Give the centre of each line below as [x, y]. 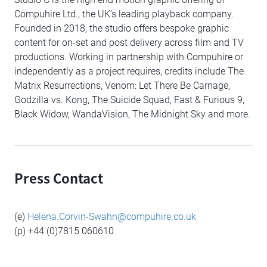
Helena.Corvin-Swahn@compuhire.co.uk [112, 217]
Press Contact [59, 178]
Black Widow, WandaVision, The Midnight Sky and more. [132, 114]
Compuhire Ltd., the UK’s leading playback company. [124, 14]
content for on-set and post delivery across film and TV [129, 43]
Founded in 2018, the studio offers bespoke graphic [122, 28]
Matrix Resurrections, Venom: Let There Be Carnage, [122, 86]
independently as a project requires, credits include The [129, 71]
